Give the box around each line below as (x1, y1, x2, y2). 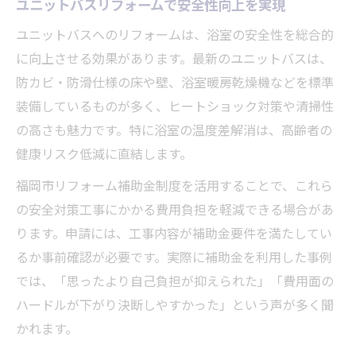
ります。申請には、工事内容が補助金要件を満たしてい (16, 222, 332, 242)
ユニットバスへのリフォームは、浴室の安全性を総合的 (16, 24, 334, 44)
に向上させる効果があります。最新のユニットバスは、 (16, 48, 332, 68)
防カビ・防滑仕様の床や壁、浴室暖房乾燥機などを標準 (16, 72, 334, 91)
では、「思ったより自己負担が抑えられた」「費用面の (16, 270, 334, 290)
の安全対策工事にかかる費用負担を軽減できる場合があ (16, 199, 334, 219)
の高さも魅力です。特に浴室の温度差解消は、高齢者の (16, 119, 332, 139)
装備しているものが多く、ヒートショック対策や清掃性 (16, 95, 334, 115)
